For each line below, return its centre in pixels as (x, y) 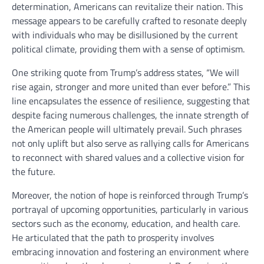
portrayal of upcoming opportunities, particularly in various (130, 209)
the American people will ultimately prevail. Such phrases (127, 129)
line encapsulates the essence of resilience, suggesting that (131, 101)
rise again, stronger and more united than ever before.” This (131, 87)
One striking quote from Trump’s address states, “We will (126, 73)
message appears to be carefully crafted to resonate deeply (129, 21)
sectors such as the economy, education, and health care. (126, 224)
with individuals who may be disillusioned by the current (125, 35)
